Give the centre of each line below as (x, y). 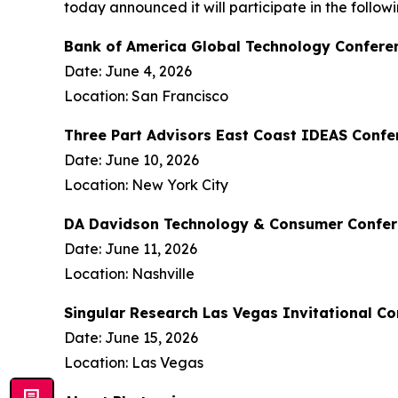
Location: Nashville (129, 274)
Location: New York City (146, 185)
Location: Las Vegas (134, 362)
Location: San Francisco (146, 96)
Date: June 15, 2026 (131, 338)
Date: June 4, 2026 (128, 71)
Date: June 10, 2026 (131, 160)
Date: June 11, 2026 (131, 249)
